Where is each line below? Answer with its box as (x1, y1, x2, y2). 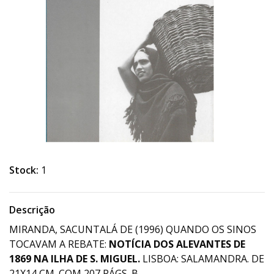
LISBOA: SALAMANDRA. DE (140, 252, 264, 265)
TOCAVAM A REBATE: (9, 237, 109, 251)
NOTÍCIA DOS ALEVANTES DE (109, 237, 245, 251)
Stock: (9, 163, 39, 177)
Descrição (9, 203, 55, 217)
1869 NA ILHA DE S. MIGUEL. (9, 252, 140, 265)
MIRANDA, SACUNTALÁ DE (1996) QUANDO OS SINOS (9, 223, 256, 236)
